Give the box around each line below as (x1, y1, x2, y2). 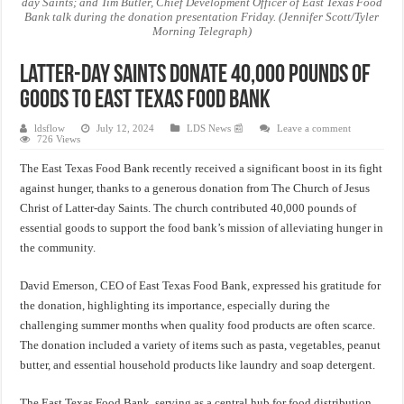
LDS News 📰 (187, 123, 244, 134)
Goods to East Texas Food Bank (20, 88, 271, 115)
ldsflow (34, 123, 66, 134)
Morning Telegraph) (151, 24, 252, 39)
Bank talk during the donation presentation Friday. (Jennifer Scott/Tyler (24, 10, 380, 24)
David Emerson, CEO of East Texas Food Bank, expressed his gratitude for (20, 279, 381, 293)
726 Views (37, 133, 81, 145)
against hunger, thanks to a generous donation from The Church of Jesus (20, 181, 371, 196)
